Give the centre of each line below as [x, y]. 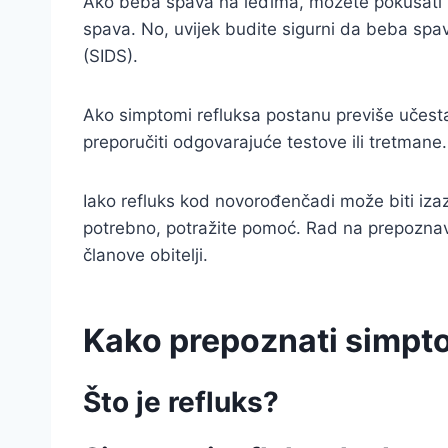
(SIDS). [110, 56]
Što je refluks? [181, 402]
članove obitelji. [145, 255]
